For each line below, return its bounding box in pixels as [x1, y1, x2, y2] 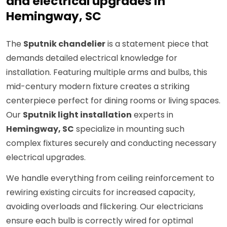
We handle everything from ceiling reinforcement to [6, 172, 214, 184]
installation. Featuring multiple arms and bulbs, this [6, 66, 207, 79]
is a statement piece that [105, 38, 209, 50]
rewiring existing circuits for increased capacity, [6, 186, 195, 199]
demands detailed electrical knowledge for [6, 52, 177, 64]
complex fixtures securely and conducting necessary [6, 137, 216, 149]
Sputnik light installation [23, 109, 132, 121]
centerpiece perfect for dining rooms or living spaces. [6, 95, 220, 107]
